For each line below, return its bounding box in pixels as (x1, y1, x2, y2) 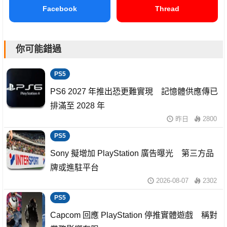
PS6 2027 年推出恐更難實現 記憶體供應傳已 (50, 87, 218, 96)
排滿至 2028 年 (50, 101, 105, 110)
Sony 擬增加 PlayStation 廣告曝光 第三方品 (50, 148, 214, 158)
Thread (155, 4, 179, 13)
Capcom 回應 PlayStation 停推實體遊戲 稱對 (50, 210, 217, 219)
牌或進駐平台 (50, 163, 99, 172)
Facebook (43, 4, 77, 13)
